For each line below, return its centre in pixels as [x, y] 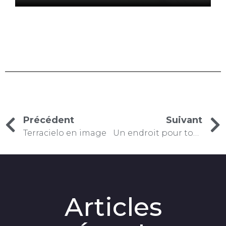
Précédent [49, 120]
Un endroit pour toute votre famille [196, 133]
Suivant [184, 120]
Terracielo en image [65, 133]
